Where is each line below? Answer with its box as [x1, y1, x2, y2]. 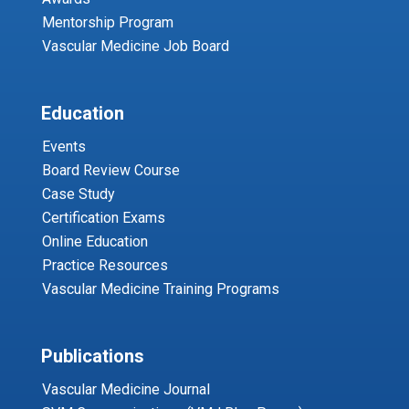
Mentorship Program [41, 13, 173, 31]
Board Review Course [41, 161, 180, 179]
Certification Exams [41, 208, 165, 226]
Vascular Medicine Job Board [41, 37, 229, 55]
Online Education [41, 232, 148, 250]
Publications [40, 344, 144, 367]
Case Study [41, 184, 115, 203]
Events [41, 137, 86, 155]
